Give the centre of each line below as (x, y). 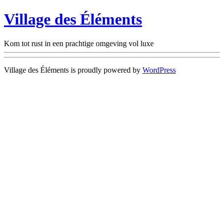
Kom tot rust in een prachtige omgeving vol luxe (79, 43)
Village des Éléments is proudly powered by (73, 70)
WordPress (159, 70)
